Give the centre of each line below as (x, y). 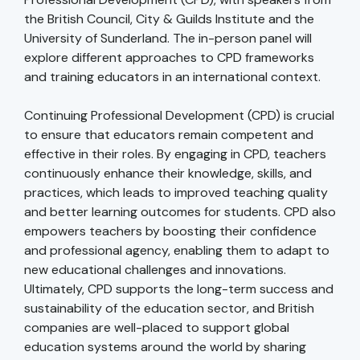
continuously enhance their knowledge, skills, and (168, 174)
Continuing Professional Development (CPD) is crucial (179, 116)
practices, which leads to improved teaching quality (176, 193)
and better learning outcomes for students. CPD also (180, 212)
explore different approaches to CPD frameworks (169, 58)
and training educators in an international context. (172, 77)
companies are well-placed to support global (157, 328)
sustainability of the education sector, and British (169, 309)
